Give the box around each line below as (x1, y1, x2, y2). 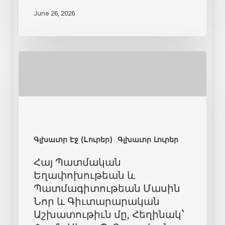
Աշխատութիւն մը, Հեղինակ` (33, 207, 184, 221)
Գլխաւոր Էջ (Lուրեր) (33, 137, 113, 144)
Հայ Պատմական (33, 155, 121, 169)
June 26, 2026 (33, 10, 75, 17)
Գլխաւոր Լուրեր (117, 137, 178, 144)
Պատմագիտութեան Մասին (33, 181, 180, 195)
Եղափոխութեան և (33, 168, 135, 182)
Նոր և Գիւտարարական (33, 194, 160, 208)
